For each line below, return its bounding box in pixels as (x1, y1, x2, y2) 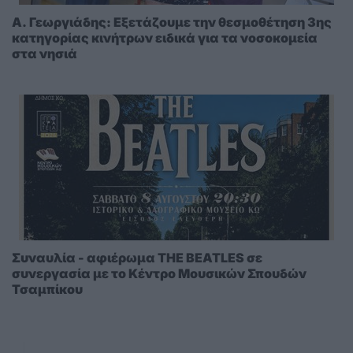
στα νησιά (12, 46, 77, 62)
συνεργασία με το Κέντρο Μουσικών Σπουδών (12, 266, 307, 282)
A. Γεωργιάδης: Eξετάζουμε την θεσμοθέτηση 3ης (12, 14, 332, 31)
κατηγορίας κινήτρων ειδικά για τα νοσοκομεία (12, 30, 318, 46)
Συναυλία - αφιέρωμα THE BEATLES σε (12, 250, 262, 266)
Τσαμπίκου (12, 281, 83, 298)
